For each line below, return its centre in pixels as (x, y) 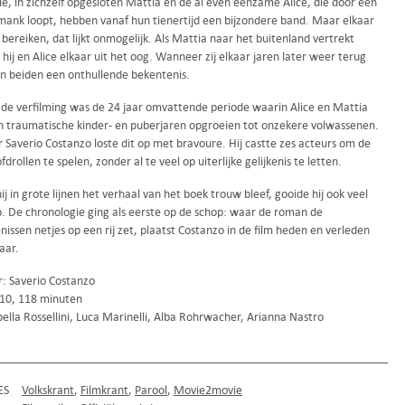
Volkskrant (48, 390)
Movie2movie (208, 390)
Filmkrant (104, 390)
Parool (151, 390)
